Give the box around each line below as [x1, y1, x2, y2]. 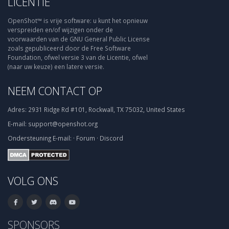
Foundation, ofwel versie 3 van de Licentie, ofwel [8, 53, 148, 62]
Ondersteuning [8, 134, 51, 143]
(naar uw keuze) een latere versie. [8, 62, 104, 71]
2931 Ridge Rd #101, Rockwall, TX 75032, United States [27, 105, 185, 114]
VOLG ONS [8, 173, 58, 189]
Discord [100, 134, 123, 143]
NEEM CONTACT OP [8, 83, 102, 99]
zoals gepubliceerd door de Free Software [8, 44, 131, 53]
